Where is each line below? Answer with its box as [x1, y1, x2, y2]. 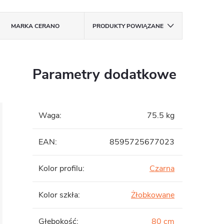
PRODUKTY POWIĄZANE [92, 22, 163, 30]
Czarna [149, 163, 174, 174]
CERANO [32, 22, 59, 30]
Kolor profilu [38, 163, 82, 174]
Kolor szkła [38, 189, 78, 200]
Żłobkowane [131, 189, 174, 200]
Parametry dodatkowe [32, 65, 176, 84]
